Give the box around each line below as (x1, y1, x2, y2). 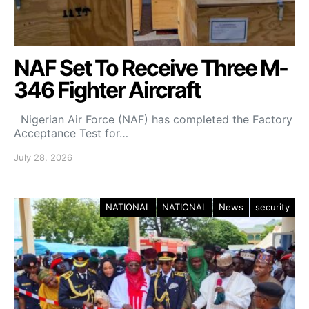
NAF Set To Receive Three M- (14, 54, 288, 81)
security (255, 201, 290, 212)
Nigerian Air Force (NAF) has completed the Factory (14, 112, 292, 126)
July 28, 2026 (14, 152, 72, 163)
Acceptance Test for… (14, 126, 128, 140)
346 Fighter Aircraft (14, 77, 200, 103)
